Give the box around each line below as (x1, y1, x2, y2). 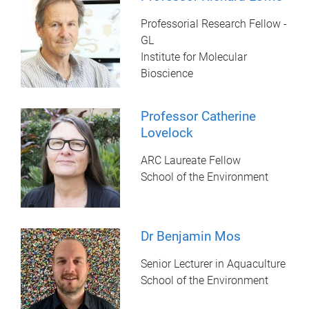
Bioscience (141, 66, 194, 80)
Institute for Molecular (141, 50, 248, 63)
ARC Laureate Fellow (141, 153, 241, 167)
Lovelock (141, 124, 194, 141)
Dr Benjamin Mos (141, 228, 241, 244)
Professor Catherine (141, 108, 257, 124)
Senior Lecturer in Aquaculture (141, 257, 286, 270)
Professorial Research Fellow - (141, 17, 288, 30)
